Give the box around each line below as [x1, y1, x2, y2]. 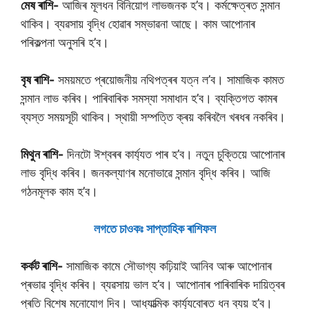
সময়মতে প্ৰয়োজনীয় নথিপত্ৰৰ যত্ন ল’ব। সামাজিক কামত [54, 72, 284, 87]
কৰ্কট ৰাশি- [21, 259, 63, 273]
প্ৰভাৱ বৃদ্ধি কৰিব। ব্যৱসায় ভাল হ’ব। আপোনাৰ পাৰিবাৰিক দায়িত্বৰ [21, 277, 285, 292]
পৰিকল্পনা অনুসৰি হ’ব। [21, 35, 109, 50]
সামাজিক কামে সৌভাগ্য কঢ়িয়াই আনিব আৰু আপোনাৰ [63, 259, 272, 273]
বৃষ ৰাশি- [21, 72, 54, 87]
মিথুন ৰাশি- [21, 147, 63, 161]
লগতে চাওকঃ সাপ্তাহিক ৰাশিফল [93, 221, 216, 236]
